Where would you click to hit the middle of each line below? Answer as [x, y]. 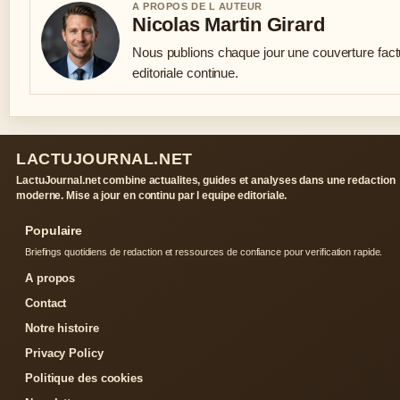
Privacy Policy [64, 354]
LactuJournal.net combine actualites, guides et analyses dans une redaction [206, 181]
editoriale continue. [186, 73]
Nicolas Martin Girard [229, 25]
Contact [46, 304]
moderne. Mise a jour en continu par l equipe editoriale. [152, 196]
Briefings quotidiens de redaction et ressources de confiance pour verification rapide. [204, 252]
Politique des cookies [84, 379]
